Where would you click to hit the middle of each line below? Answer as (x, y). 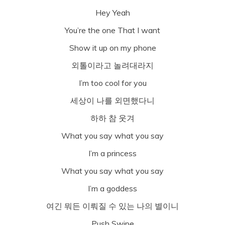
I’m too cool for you (113, 83)
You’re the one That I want (113, 30)
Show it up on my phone (113, 47)
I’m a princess (113, 153)
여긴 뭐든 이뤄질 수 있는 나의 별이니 (113, 206)
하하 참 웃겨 (113, 118)
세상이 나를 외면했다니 (113, 100)
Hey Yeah (113, 12)
